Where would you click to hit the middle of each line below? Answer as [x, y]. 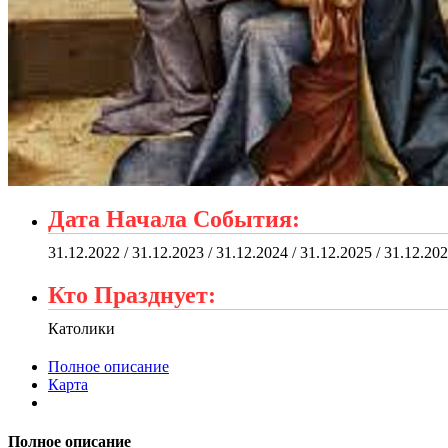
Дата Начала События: [174, 218]
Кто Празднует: [132, 294]
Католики [81, 328]
